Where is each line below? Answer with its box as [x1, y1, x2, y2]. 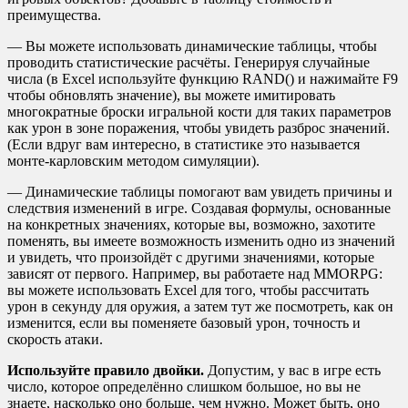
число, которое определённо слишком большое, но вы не [7, 379, 361, 395]
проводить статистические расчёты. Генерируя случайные [7, 55, 370, 71]
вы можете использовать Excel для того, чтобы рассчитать [7, 282, 369, 299]
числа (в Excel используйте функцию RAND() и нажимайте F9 [7, 71, 398, 87]
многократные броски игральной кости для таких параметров [7, 104, 392, 120]
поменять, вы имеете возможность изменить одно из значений [7, 233, 395, 250]
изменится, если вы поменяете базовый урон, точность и [7, 315, 361, 331]
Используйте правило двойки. [7, 362, 208, 379]
